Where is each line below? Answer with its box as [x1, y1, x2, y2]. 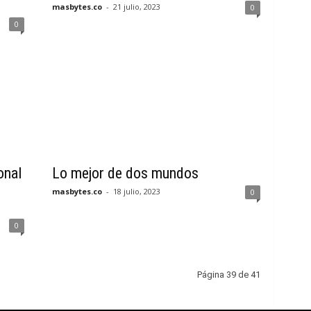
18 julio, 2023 [112, 186, 160, 196]
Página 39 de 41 [196, 269, 260, 280]
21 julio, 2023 [112, 1, 160, 12]
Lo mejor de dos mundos [51, 165, 199, 182]
